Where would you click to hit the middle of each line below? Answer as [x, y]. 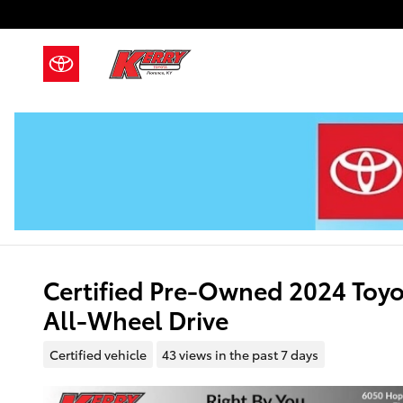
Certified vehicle [98, 354]
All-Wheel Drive [136, 319]
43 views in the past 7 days [241, 354]
